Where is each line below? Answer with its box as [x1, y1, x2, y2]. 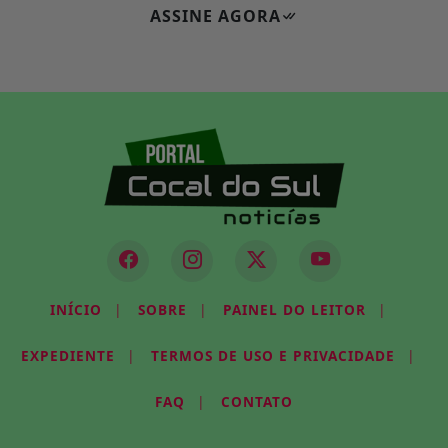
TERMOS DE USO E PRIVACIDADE [151, 346, 395, 366]
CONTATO [221, 392, 293, 412]
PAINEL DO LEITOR [223, 300, 366, 320]
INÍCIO [50, 300, 102, 320]
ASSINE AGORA [150, 4, 281, 27]
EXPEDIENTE [21, 346, 115, 366]
